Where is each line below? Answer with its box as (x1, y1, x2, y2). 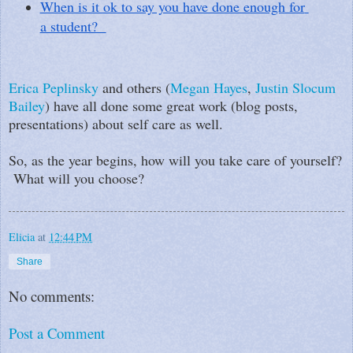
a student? (39, 16, 106, 35)
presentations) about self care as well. (9, 113, 223, 133)
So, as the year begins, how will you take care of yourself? (9, 150, 342, 169)
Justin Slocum (255, 77, 336, 97)
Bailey (9, 95, 45, 115)
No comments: (9, 286, 95, 307)
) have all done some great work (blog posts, (45, 95, 298, 115)
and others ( (98, 77, 170, 97)
